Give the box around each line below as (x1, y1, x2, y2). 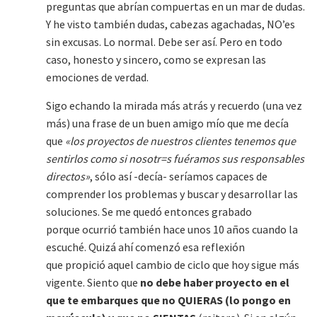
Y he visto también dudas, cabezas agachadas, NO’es (46, 17, 295, 32)
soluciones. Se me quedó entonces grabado (46, 204, 252, 219)
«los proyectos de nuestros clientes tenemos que (65, 134, 296, 149)
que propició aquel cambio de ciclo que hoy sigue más (46, 258, 299, 272)
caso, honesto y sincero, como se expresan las (46, 52, 266, 67)
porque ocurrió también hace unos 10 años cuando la (46, 222, 298, 237)
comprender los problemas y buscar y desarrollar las (46, 187, 298, 202)
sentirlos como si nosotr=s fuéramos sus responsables (46, 151, 304, 166)
